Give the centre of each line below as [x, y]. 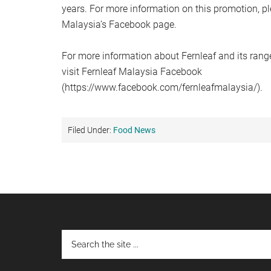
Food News [134, 130]
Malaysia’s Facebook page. [119, 24]
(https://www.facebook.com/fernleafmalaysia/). [165, 87]
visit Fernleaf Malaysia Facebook [132, 71]
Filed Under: [90, 130]
